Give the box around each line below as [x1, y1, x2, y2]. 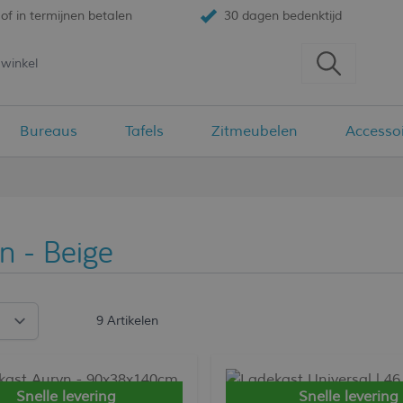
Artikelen [103, 313, 159, 328]
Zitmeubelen [210, 122, 298, 140]
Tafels [125, 122, 164, 140]
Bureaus [20, 122, 78, 140]
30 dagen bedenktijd [224, 8, 342, 23]
